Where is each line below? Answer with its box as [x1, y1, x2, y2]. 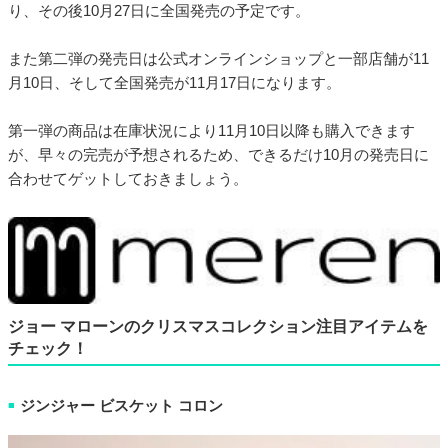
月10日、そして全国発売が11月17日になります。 [8, 74, 341, 91]
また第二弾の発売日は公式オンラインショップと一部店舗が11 [8, 50, 429, 67]
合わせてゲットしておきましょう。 [8, 170, 248, 187]
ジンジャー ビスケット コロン [20, 396, 223, 414]
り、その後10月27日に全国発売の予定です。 [8, 2, 310, 19]
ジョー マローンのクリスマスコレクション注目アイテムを [8, 318, 428, 336]
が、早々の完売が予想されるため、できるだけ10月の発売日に [8, 146, 429, 163]
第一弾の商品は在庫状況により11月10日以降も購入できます [8, 122, 415, 139]
